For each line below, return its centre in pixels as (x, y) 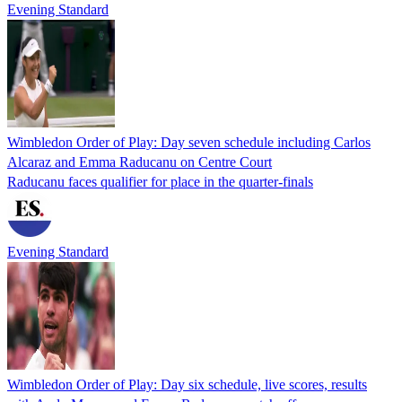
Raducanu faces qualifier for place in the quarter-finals (160, 181)
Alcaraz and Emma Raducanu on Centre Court (140, 162)
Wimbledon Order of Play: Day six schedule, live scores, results (187, 384)
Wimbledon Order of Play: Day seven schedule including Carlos (189, 142)
